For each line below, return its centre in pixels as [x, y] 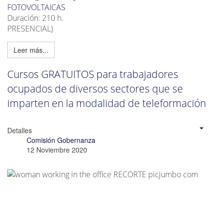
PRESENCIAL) [30, 29]
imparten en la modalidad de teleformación [107, 103]
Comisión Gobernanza [61, 140]
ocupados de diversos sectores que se [95, 88]
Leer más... [31, 50]
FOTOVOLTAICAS [36, 8]
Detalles [20, 131]
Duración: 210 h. [35, 18]
